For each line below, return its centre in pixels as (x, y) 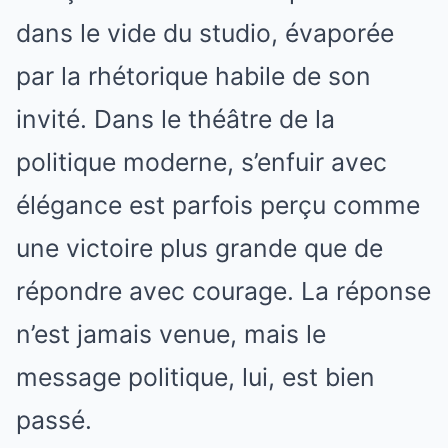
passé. (54, 419)
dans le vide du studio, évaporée (205, 32)
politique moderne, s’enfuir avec (201, 161)
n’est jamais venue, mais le (171, 333)
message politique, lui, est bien (195, 376)
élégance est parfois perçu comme (218, 204)
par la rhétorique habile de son (193, 75)
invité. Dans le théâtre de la (175, 118)
